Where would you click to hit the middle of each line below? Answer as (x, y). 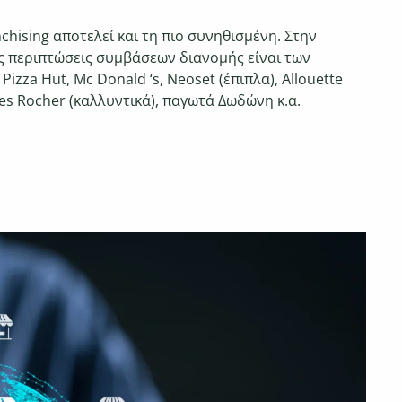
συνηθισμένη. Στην (252, 36)
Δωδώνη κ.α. (259, 101)
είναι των (279, 58)
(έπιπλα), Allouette (281, 79)
